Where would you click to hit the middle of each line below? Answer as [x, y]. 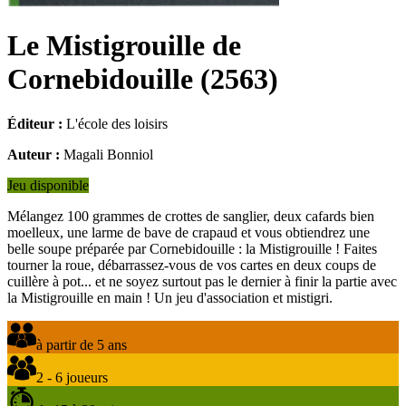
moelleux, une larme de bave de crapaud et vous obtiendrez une [188, 232]
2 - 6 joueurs [72, 377]
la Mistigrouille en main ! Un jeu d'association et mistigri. [170, 297]
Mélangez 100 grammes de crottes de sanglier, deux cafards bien [191, 216]
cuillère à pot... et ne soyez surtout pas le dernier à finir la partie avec [202, 281]
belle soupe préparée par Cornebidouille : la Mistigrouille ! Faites [192, 248]
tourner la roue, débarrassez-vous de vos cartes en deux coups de [192, 265]
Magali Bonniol [108, 154]
